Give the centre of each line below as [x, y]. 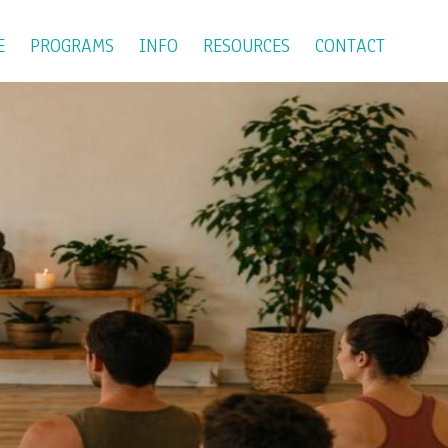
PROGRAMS [72, 46]
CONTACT [350, 46]
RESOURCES [246, 46]
